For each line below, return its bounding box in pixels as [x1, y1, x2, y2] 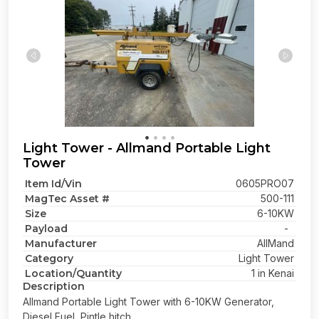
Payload [25, 222, 68, 235]
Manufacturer [25, 237, 97, 250]
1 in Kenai [251, 267, 294, 279]
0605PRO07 [236, 177, 294, 189]
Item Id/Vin [25, 177, 82, 190]
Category [25, 252, 73, 265]
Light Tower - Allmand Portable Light [23, 140, 271, 156]
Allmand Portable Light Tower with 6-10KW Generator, [23, 296, 274, 308]
